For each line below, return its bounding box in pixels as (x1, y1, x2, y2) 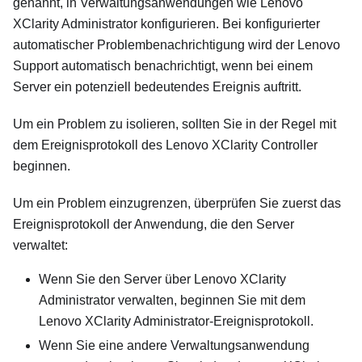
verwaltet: (13, 238, 68, 252)
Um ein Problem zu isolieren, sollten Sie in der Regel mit (13, 117, 336, 131)
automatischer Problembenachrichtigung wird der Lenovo (13, 38, 340, 52)
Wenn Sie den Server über (39, 272, 194, 286)
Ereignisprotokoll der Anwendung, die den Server (13, 217, 294, 231)
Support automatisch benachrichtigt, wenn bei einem (13, 59, 313, 73)
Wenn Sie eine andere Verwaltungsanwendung (39, 339, 309, 352)
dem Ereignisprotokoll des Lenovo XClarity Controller (13, 138, 318, 152)
